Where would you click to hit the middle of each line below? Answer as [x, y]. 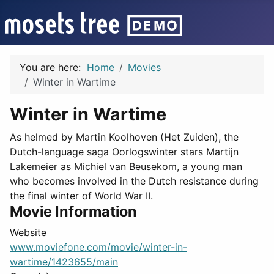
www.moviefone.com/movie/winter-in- [98, 247]
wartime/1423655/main [64, 262]
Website [28, 232]
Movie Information [73, 211]
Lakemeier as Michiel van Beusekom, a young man [126, 166]
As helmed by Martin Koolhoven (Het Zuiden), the [124, 137]
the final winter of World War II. [81, 196]
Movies [144, 67]
